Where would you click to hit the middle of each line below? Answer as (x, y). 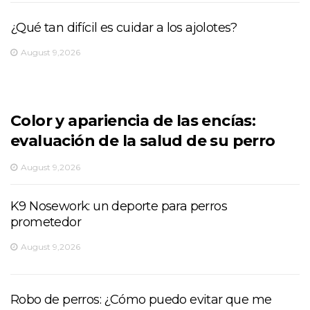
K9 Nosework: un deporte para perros (119, 206)
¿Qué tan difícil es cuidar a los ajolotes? (124, 27)
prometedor (46, 222)
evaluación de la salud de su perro (143, 140)
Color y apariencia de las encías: (133, 120)
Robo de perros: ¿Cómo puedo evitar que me (141, 299)
